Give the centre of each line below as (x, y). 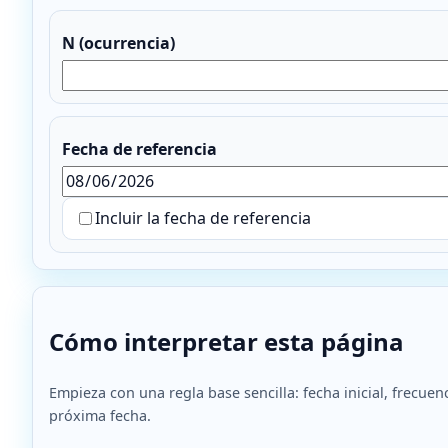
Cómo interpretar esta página (226, 342)
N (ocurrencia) (118, 43)
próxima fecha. (100, 416)
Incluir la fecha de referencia (203, 218)
